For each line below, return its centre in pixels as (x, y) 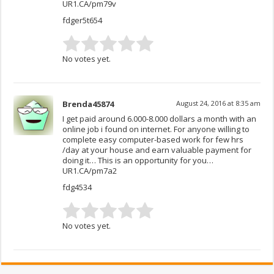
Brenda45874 (88, 104)
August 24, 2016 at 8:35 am (218, 103)
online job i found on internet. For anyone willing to (156, 129)
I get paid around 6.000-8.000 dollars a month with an (160, 118)
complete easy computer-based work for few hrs (153, 139)
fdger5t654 (83, 20)
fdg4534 (77, 187)
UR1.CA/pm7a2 (90, 170)
